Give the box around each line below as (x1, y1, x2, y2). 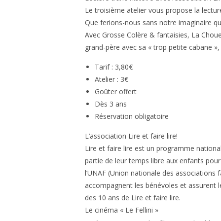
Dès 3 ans (95, 99, 127, 109)
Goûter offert (95, 87, 137, 97)
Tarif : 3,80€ (95, 62, 133, 72)
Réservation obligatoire (95, 111, 169, 121)
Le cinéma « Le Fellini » (85, 205, 160, 215)
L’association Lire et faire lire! (85, 131, 180, 141)
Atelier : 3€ (95, 74, 128, 84)
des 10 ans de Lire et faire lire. (85, 193, 181, 203)
